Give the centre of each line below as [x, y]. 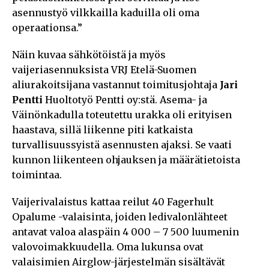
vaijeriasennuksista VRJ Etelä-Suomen [104, 69]
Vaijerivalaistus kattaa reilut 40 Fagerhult [113, 201]
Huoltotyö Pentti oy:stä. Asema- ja [125, 99]
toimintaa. [37, 174]
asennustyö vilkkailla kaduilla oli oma [106, 12]
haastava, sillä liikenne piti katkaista [102, 129]
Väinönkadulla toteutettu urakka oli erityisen [122, 114]
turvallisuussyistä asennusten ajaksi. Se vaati [122, 144]
